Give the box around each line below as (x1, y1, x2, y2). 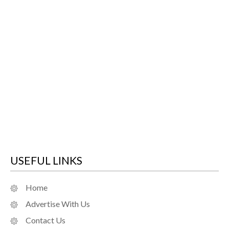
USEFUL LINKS (10, 154, 82, 167)
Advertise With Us (26, 199, 90, 209)
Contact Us (26, 215, 65, 225)
